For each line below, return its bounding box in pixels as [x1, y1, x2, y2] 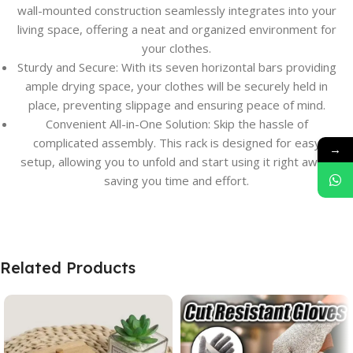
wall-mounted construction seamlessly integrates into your [17, 2, 336, 19]
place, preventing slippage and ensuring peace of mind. [28, 97, 325, 113]
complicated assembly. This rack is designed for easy [32, 135, 321, 151]
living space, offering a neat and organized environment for [17, 21, 336, 38]
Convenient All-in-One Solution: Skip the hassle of [45, 116, 308, 132]
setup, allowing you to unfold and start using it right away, [20, 154, 333, 170]
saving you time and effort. [104, 173, 249, 189]
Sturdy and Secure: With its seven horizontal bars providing [17, 59, 336, 76]
